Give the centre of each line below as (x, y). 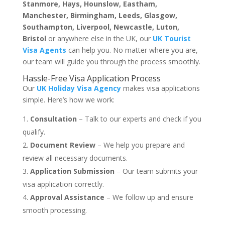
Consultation (53, 119)
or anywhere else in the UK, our (99, 39)
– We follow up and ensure (149, 197)
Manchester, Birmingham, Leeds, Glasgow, (100, 16)
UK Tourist (172, 39)
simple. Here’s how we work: (68, 100)
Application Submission (72, 171)
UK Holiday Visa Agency (79, 88)
